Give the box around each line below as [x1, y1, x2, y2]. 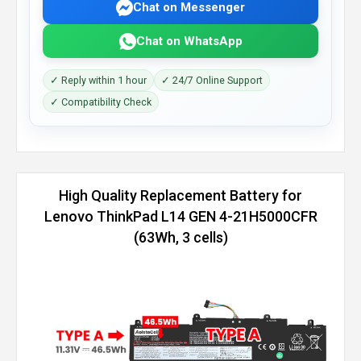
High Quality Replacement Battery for [59, 187, 302, 204]
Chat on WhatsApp [135, 33, 243, 48]
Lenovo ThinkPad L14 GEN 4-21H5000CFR [44, 208, 317, 225]
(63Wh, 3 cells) [133, 229, 228, 246]
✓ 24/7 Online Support [161, 74, 263, 86]
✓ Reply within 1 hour [50, 74, 147, 86]
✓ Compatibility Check [50, 96, 151, 108]
